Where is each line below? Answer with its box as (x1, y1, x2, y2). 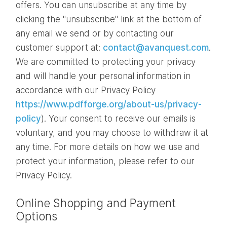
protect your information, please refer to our (16, 156, 195, 166)
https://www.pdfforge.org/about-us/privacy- (16, 99, 202, 109)
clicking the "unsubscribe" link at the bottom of (16, 14, 202, 24)
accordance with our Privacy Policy (16, 85, 156, 95)
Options (16, 209, 57, 223)
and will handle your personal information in (16, 70, 191, 81)
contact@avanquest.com (103, 42, 209, 53)
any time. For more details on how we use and (16, 141, 200, 152)
